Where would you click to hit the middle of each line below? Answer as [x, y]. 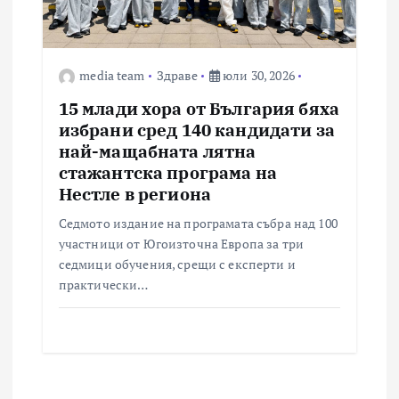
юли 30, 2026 [257, 76]
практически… [103, 285]
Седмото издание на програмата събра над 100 [198, 224]
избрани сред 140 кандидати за [196, 130]
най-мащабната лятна [157, 151]
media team [112, 76]
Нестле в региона [135, 194]
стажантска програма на [167, 173]
